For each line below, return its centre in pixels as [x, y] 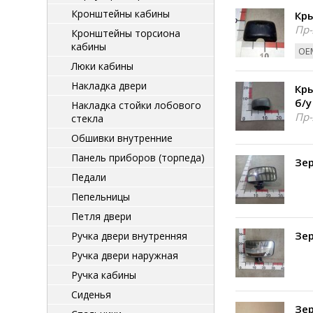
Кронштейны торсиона [126, 33]
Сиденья [91, 294]
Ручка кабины [104, 275]
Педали [89, 177]
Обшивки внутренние [122, 138]
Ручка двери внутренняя [129, 236]
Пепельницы [101, 197]
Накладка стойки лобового [136, 105]
